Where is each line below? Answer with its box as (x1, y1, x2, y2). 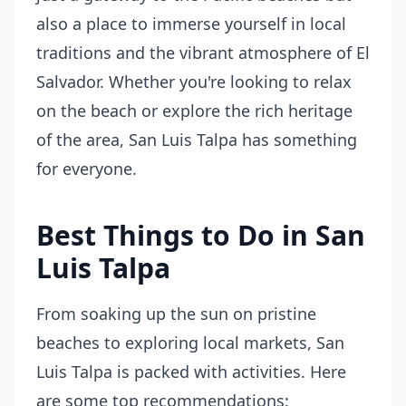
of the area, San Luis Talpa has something (36, 129, 357, 150)
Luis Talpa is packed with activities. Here (36, 361, 346, 382)
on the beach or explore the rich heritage (36, 100, 353, 121)
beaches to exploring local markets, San (36, 332, 344, 353)
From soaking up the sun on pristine (36, 303, 316, 324)
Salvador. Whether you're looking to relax (36, 71, 352, 92)
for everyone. (36, 158, 137, 179)
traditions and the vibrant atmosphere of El (36, 42, 370, 63)
